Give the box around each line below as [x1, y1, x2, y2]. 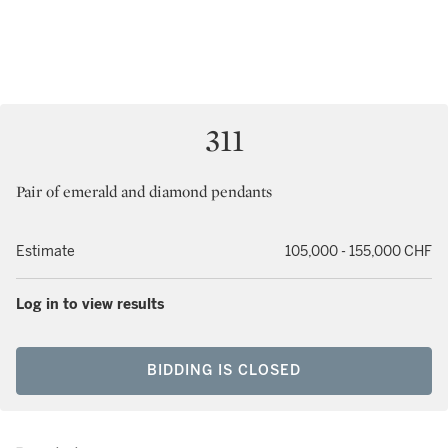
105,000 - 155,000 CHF [285, 243, 432, 260]
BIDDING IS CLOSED [147, 362, 301, 379]
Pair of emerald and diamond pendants [16, 181, 272, 202]
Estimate [16, 243, 75, 260]
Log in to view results [16, 296, 164, 313]
